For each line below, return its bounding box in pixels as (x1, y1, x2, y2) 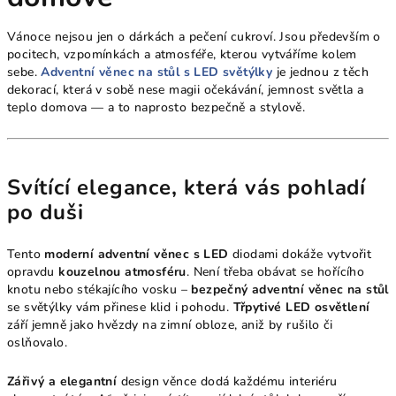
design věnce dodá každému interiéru (117, 373, 338, 391)
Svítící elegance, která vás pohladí (7, 173, 366, 202)
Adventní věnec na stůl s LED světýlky (41, 64, 273, 81)
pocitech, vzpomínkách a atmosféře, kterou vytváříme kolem (7, 46, 357, 64)
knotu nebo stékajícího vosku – (7, 281, 192, 299)
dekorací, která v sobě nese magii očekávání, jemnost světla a (7, 81, 364, 99)
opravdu (7, 263, 59, 281)
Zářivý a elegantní (7, 373, 118, 391)
